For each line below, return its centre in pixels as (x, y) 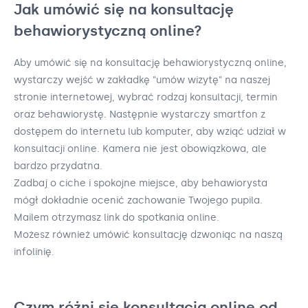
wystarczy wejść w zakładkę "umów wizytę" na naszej (142, 80)
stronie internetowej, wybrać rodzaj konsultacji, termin (146, 97)
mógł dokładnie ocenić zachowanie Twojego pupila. (138, 200)
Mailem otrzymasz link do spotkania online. (117, 217)
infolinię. (34, 252)
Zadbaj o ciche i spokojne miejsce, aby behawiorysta (141, 183)
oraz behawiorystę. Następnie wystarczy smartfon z (140, 114)
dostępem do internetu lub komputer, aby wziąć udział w (150, 131)
